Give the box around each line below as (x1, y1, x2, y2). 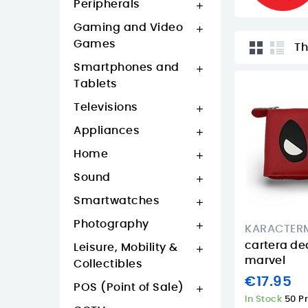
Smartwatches (74, 195, 159, 206)
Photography (74, 219, 149, 230)
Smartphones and (74, 62, 179, 73)
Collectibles (74, 258, 142, 269)
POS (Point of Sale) (74, 282, 184, 293)
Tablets (74, 78, 118, 89)
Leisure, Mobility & (74, 242, 178, 253)
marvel (245, 255, 285, 266)
